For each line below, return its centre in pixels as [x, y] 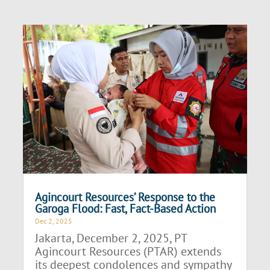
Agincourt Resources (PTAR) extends [128, 252]
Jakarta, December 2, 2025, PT [111, 238]
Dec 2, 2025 [54, 221]
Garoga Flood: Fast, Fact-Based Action [126, 209]
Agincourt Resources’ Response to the [125, 197]
